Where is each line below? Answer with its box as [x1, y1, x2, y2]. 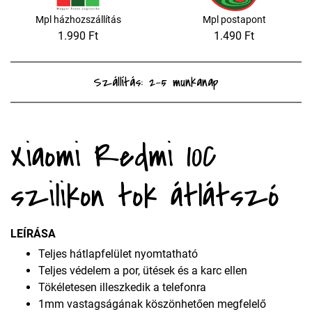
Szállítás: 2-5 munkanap [93, 72, 219, 93]
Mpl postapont [202, 14, 266, 26]
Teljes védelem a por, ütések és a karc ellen [38, 264, 247, 278]
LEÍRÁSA [10, 227, 56, 241]
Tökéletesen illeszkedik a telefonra [38, 281, 209, 295]
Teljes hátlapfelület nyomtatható [38, 247, 198, 261]
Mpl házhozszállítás [35, 14, 121, 26]
